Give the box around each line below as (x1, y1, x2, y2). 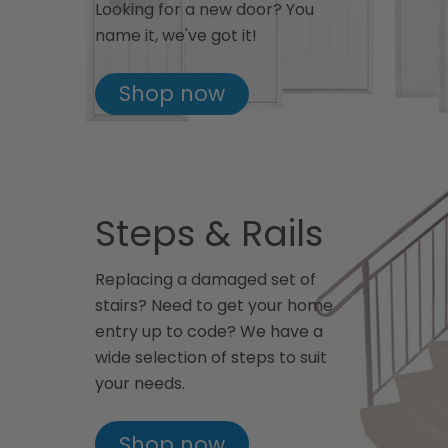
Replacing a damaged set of (94, 267, 316, 291)
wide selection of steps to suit (94, 345, 327, 369)
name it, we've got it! (94, 24, 257, 48)
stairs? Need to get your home (94, 293, 333, 317)
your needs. (94, 371, 185, 395)
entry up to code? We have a (94, 319, 323, 343)
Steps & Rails (94, 207, 323, 259)
